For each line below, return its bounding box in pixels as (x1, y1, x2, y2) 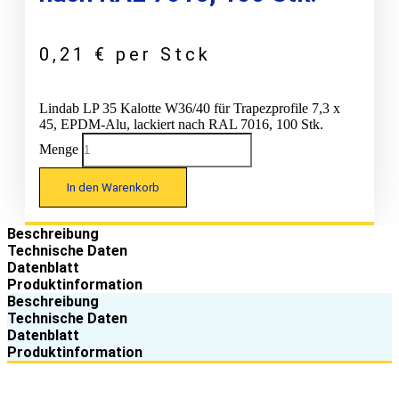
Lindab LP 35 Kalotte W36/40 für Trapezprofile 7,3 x (39, 100, 340, 116)
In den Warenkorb (67, 180, 159, 194)
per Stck (116, 43, 211, 65)
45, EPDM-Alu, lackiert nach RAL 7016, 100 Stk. (39, 116, 323, 132)
